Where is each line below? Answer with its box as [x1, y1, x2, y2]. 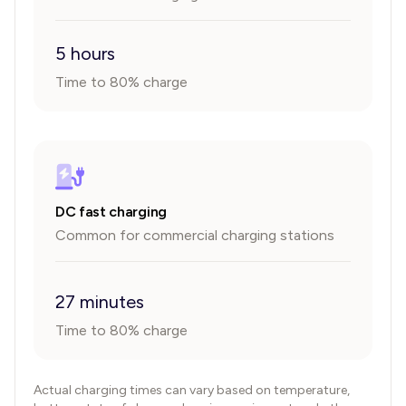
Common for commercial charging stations [55, 227, 334, 244]
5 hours [55, 43, 115, 64]
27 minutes [55, 291, 144, 313]
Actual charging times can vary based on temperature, [34, 382, 350, 398]
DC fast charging [55, 203, 167, 220]
